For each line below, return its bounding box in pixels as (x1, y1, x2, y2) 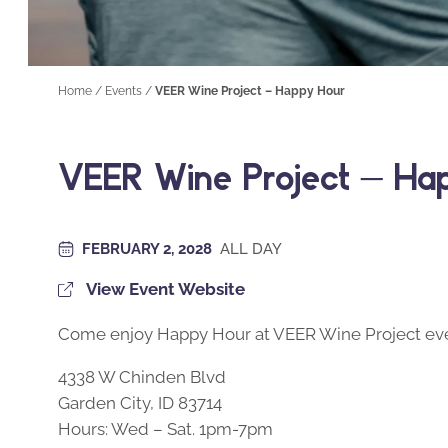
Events (105, 84, 142, 98)
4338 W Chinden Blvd (58, 367, 226, 388)
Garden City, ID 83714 (58, 393, 222, 414)
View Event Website (86, 278, 245, 299)
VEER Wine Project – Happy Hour (155, 84, 345, 98)
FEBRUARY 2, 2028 (82, 239, 216, 258)
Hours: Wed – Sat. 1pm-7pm (58, 419, 273, 440)
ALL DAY (220, 239, 282, 258)
